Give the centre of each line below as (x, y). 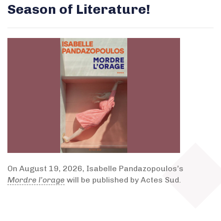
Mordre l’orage (36, 180)
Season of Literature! (79, 9)
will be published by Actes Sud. (123, 180)
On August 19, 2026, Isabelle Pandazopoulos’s (95, 168)
